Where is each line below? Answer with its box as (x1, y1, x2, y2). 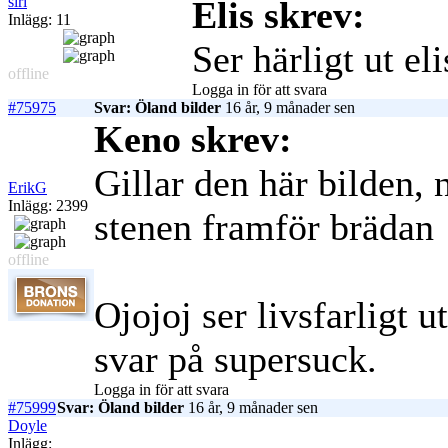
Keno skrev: (94, 118, 292, 161)
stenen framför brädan (94, 206, 444, 249)
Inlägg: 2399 (8, 197, 88, 215)
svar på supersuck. (94, 338, 377, 381)
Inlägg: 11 (8, 11, 71, 29)
